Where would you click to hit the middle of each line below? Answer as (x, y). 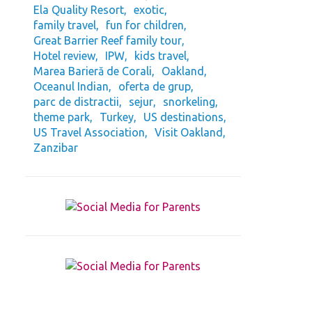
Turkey (117, 117)
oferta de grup (155, 86)
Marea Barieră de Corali (93, 71)
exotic (149, 10)
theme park (62, 117)
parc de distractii (76, 102)
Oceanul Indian (71, 86)
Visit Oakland (189, 132)
